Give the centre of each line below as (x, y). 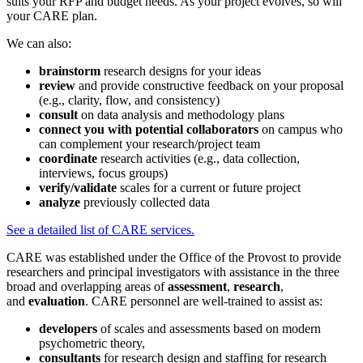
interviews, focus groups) (103, 173)
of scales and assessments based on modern (211, 329)
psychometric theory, (92, 344)
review (59, 86)
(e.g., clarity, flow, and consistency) (129, 100)
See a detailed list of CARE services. (100, 230)
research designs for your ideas (181, 71)
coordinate (68, 159)
